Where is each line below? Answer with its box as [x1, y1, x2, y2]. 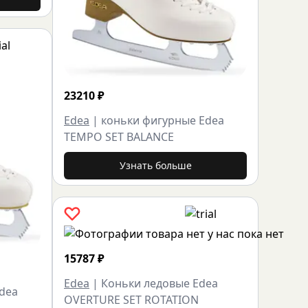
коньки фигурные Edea [101, 113, 224, 129]
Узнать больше [119, 159, 192, 173]
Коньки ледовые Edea [101, 276, 218, 291]
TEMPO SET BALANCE [64, 129, 174, 145]
